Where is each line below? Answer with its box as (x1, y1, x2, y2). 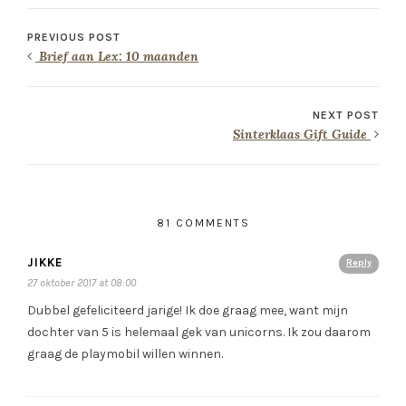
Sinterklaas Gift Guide (233, 126, 371, 143)
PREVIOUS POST (27, 31, 121, 44)
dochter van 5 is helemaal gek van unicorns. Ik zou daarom (27, 324, 371, 341)
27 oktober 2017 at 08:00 (27, 276, 136, 290)
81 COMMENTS (156, 217, 250, 230)
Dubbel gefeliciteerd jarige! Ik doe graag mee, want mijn (27, 303, 348, 319)
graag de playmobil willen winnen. (27, 346, 223, 362)
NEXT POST (313, 109, 379, 122)
